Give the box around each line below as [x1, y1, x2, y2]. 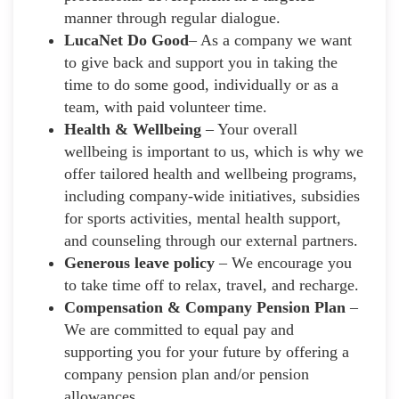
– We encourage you [215, 253, 352, 272]
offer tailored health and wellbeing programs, [64, 164, 357, 183]
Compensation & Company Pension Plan [64, 297, 346, 316]
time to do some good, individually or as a [64, 75, 338, 94]
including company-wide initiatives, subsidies [64, 186, 360, 205]
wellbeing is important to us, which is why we [64, 142, 363, 160]
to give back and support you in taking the [64, 53, 338, 71]
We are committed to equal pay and [64, 320, 294, 338]
